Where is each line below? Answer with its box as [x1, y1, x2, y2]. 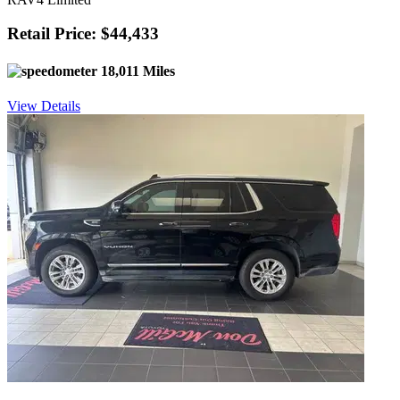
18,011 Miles [97, 62, 175, 79]
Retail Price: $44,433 [7, 24, 159, 44]
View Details [7, 97, 80, 113]
